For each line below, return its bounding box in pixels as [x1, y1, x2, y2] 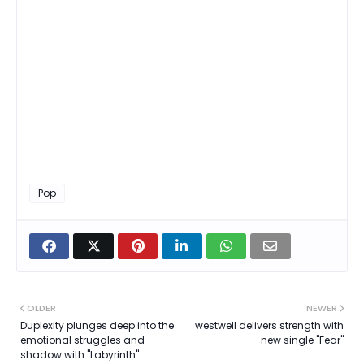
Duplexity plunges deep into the [20, 318, 174, 332]
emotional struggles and [20, 332, 145, 347]
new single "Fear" [261, 332, 344, 347]
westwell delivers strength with [195, 318, 344, 332]
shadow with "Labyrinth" [20, 347, 139, 362]
